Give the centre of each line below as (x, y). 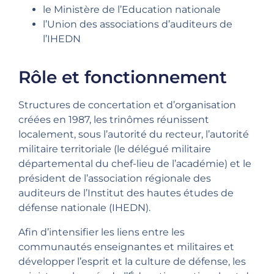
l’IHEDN (62, 39)
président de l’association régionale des (115, 179)
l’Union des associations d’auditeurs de (138, 24)
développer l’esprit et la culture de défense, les (132, 262)
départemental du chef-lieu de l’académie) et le (135, 164)
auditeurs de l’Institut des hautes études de (126, 193)
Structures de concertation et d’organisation (127, 105)
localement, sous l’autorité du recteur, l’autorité (134, 135)
